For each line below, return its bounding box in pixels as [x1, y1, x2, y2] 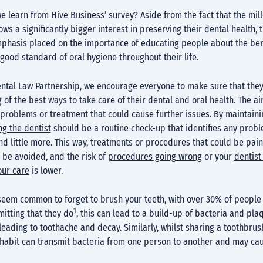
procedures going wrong [107, 151, 202, 162]
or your [201, 151, 234, 162]
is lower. [29, 165, 63, 176]
